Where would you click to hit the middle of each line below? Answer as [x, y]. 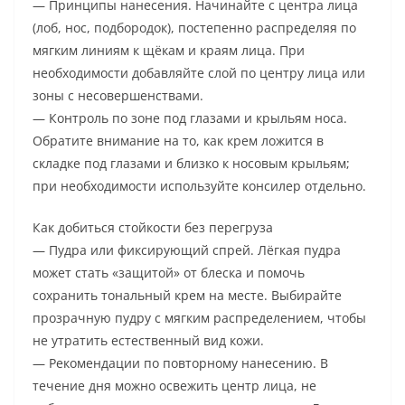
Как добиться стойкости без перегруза [153, 228]
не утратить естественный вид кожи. [148, 341]
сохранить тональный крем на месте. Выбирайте [187, 296]
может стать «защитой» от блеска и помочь [169, 273]
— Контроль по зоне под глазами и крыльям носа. [190, 118]
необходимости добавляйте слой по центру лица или [199, 73]
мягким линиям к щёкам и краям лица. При [169, 51]
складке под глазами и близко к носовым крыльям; [191, 164]
